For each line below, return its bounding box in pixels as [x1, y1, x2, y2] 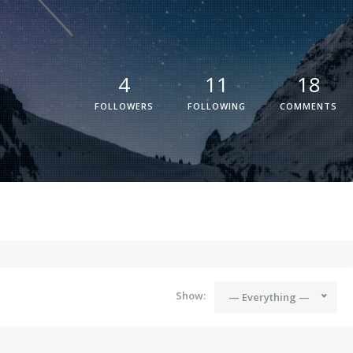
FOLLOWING [188, 99, 246, 112]
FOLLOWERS [95, 99, 154, 112]
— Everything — [229, 290, 310, 304]
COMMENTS [280, 99, 337, 112]
